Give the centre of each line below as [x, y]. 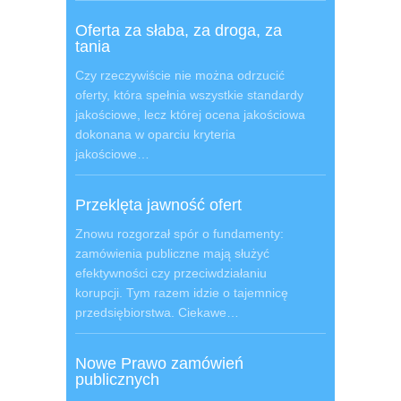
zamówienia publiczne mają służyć [172, 253]
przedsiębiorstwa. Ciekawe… [157, 312]
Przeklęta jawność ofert [158, 205]
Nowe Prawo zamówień [159, 363]
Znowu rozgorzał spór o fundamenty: [179, 234]
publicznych [117, 380]
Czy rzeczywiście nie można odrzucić [180, 75]
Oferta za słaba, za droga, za [179, 30]
